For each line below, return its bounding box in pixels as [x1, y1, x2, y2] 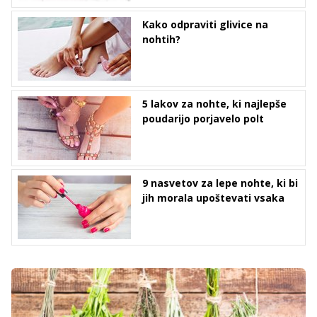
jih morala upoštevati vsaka [142, 191, 284, 205]
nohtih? [142, 33, 180, 47]
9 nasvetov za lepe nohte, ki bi [142, 176, 298, 190]
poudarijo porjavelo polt [142, 112, 264, 126]
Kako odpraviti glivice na [142, 18, 268, 32]
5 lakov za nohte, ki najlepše [142, 97, 287, 111]
